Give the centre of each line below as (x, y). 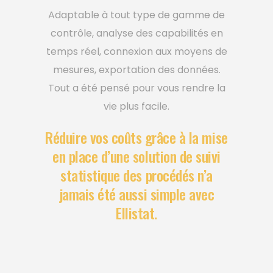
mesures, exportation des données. (136, 69)
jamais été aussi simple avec (136, 193)
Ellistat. (136, 212)
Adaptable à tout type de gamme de (136, 15)
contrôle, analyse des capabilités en (136, 33)
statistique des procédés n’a (136, 175)
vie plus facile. (136, 106)
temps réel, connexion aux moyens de (136, 51)
